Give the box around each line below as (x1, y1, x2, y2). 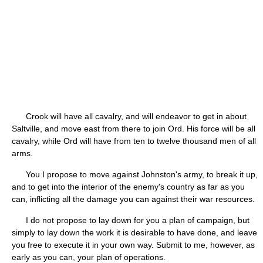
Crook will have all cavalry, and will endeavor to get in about (12, 112, 247, 121)
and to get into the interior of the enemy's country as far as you (12, 182, 245, 191)
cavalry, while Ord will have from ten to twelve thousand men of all (12, 136, 256, 146)
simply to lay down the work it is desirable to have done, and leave (12, 228, 257, 237)
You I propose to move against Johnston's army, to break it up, (12, 170, 258, 179)
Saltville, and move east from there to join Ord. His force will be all (12, 124, 255, 133)
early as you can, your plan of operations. (12, 252, 166, 262)
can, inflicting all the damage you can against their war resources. (12, 194, 255, 204)
